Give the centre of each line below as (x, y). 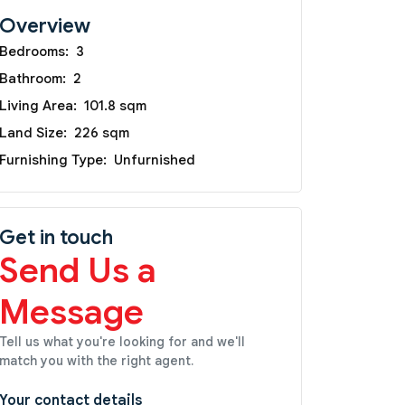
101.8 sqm (115, 105)
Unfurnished (155, 160)
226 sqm (102, 132)
